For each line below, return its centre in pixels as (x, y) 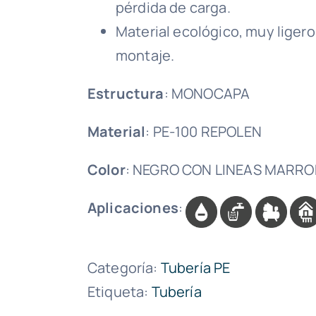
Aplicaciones (133, 208)
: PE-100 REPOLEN (203, 132)
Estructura (126, 93)
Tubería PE (195, 268)
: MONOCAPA (207, 93)
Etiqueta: (120, 292)
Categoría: (124, 268)
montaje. (145, 55)
